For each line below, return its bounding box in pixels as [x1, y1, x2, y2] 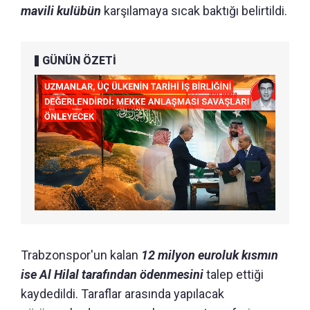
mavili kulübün [21, 3, 101, 18]
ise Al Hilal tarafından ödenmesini [21, 266, 203, 282]
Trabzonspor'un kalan [21, 247, 138, 262]
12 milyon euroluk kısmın [138, 247, 278, 262]
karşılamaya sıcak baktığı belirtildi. [101, 3, 287, 18]
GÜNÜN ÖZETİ [42, 53, 116, 67]
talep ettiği [203, 266, 264, 282]
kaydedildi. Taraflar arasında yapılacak [21, 286, 224, 301]
